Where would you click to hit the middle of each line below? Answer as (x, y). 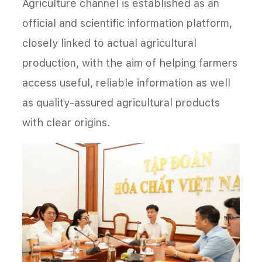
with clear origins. (66, 122)
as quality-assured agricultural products (121, 102)
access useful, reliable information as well (126, 82)
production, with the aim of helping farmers (130, 63)
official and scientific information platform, (127, 23)
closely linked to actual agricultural (109, 43)
